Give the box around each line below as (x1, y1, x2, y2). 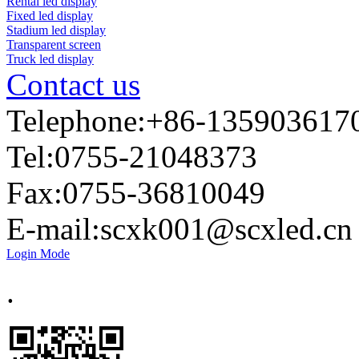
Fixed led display (6, 8, 93, 22)
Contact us (6, 67, 140, 102)
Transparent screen (6, 37, 101, 51)
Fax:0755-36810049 (6, 175, 289, 210)
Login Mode (6, 246, 70, 260)
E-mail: (6, 211, 100, 246)
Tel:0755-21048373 (6, 139, 257, 174)
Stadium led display (6, 22, 106, 37)
